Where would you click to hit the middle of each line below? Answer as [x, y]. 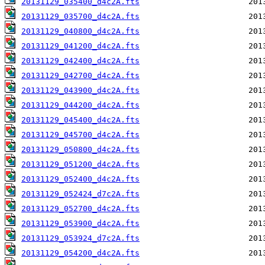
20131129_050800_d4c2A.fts [80, 150]
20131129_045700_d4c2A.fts [80, 135]
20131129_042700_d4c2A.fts [80, 76]
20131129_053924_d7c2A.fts [80, 238]
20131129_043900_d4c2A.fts [80, 91]
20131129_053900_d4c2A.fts [80, 224]
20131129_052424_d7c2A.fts [80, 194]
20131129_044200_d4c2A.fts [80, 105]
